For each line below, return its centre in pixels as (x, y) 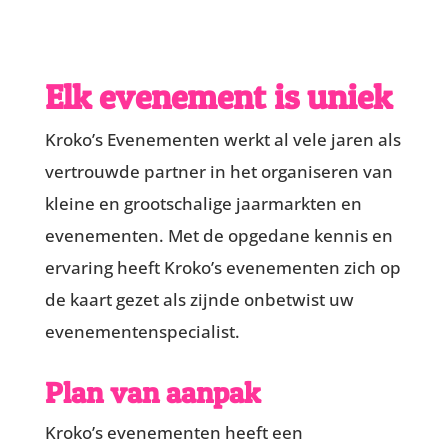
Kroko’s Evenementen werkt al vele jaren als (222, 139)
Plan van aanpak (152, 392)
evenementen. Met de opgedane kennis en (218, 235)
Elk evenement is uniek (218, 96)
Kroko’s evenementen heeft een (173, 432)
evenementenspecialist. (142, 331)
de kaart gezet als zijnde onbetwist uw (199, 299)
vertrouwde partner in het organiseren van (218, 171)
